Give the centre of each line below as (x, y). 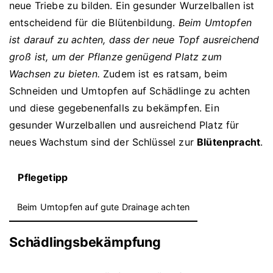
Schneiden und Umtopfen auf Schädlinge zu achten (130, 90)
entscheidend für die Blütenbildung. (94, 22)
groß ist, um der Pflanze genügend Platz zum (115, 56)
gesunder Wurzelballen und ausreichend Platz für (124, 125)
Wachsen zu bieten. (55, 73)
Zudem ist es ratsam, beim (164, 73)
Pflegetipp (43, 178)
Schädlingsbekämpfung (85, 242)
